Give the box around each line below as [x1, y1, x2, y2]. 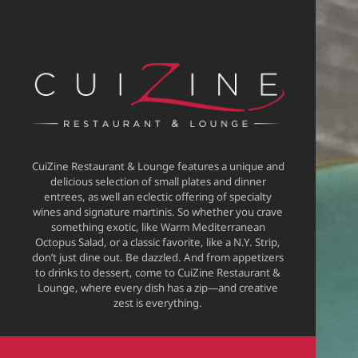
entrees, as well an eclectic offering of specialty [44, 189, 272, 205]
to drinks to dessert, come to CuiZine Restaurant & [35, 265, 281, 280]
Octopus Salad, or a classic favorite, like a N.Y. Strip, [35, 235, 281, 250]
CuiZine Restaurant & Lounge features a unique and [31, 159, 284, 174]
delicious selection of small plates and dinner [50, 174, 266, 189]
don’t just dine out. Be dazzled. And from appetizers [32, 250, 284, 265]
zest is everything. [113, 296, 203, 311]
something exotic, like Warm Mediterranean [50, 220, 265, 235]
